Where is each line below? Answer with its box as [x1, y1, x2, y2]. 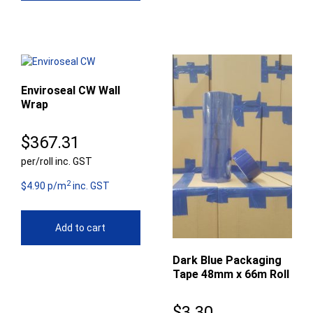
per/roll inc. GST [21, 156, 92, 168]
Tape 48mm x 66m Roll [173, 267, 290, 281]
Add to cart [55, 222, 106, 234]
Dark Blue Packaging [173, 253, 282, 267]
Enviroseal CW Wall [21, 84, 120, 98]
